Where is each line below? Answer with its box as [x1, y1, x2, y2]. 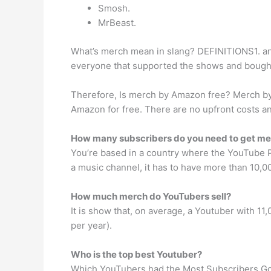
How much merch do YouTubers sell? [71, 190, 231, 202]
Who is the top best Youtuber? [71, 248, 202, 260]
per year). [71, 219, 112, 231]
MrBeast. [98, 17, 136, 28]
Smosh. [98, 2, 130, 14]
